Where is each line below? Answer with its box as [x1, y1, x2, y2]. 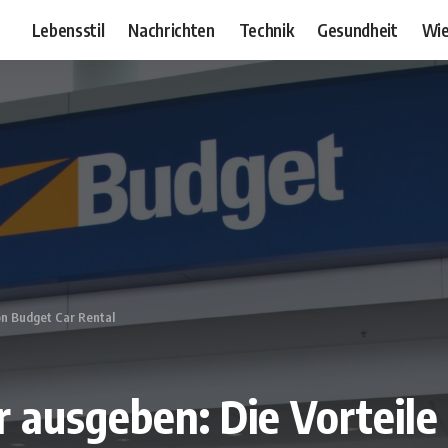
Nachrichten [128, 18, 215, 41]
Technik [238, 18, 294, 41]
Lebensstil [31, 18, 105, 41]
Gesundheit [317, 18, 398, 41]
